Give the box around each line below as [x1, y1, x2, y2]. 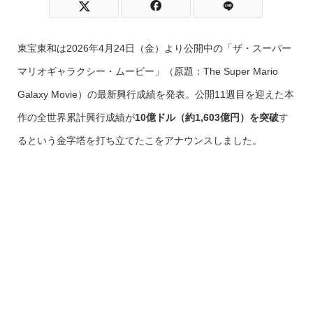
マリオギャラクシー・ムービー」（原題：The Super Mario [17, 66, 278, 77]
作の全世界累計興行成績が [17, 112, 135, 123]
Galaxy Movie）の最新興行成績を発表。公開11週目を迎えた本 [17, 89, 294, 100]
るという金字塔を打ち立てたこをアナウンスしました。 [17, 135, 262, 146]
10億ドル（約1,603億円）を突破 [134, 112, 279, 123]
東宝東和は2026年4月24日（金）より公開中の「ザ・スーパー [17, 43, 291, 54]
